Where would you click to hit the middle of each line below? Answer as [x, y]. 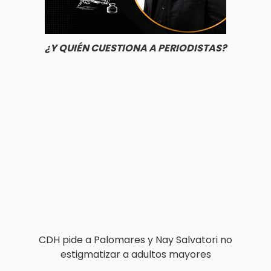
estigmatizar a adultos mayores [135, 254]
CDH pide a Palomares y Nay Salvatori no [135, 240]
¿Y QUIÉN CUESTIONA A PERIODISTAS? [135, 48]
